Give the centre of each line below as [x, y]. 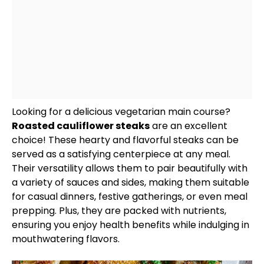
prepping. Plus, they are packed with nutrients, [119, 211]
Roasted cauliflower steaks [81, 126]
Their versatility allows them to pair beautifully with [130, 168]
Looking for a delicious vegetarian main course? [121, 112]
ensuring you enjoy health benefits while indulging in [131, 225]
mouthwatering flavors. [66, 239]
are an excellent [189, 126]
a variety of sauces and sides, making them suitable [131, 182]
